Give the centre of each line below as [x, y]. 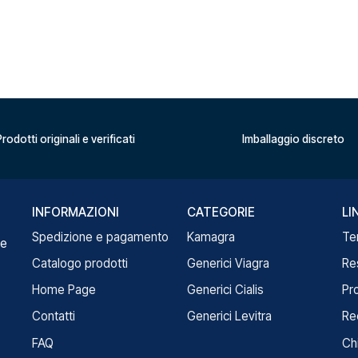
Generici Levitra [229, 316]
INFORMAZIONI [76, 212]
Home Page [64, 290]
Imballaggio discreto [293, 139]
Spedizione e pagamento [101, 237]
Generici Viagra [228, 264]
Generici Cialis [225, 290]
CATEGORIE [221, 212]
